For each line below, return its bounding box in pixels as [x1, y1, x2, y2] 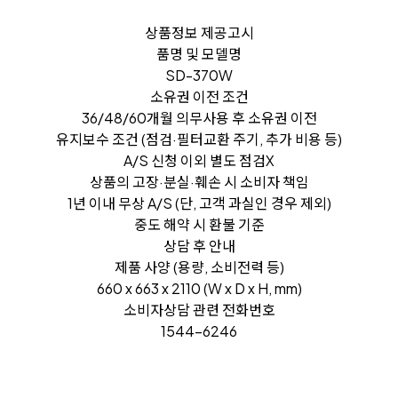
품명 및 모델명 [156, 44, 242, 64]
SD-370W [165, 66, 233, 85]
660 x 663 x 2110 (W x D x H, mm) [96, 279, 302, 298]
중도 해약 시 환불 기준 [133, 215, 265, 235]
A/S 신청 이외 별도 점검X [123, 151, 275, 171]
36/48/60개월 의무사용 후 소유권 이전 [81, 108, 317, 128]
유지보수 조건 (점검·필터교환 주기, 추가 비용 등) [56, 130, 342, 149]
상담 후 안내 [163, 236, 235, 256]
